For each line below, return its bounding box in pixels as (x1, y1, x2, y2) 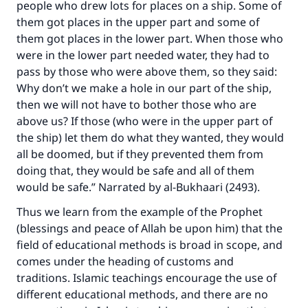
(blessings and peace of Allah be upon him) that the (16, 221, 283, 236)
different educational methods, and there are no (16, 287, 268, 302)
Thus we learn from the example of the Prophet (16, 204, 263, 219)
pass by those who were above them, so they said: (16, 64, 277, 79)
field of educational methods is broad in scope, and (16, 237, 283, 252)
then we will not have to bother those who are (16, 97, 256, 112)
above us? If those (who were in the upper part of (16, 113, 272, 129)
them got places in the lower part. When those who (16, 31, 283, 46)
